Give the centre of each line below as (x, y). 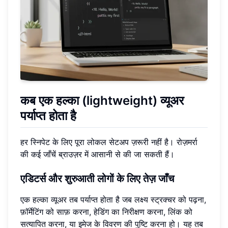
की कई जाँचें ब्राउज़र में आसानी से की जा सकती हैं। (97, 154)
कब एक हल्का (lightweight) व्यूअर (102, 100)
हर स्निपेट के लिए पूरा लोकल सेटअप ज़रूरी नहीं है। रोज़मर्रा (109, 142)
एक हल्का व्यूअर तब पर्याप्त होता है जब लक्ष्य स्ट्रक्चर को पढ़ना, (113, 200)
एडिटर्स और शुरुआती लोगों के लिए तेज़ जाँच (97, 179)
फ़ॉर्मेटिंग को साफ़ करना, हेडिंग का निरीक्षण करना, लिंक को (106, 212)
